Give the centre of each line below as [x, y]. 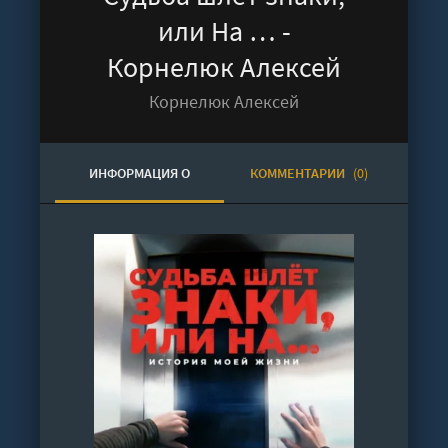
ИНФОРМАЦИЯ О [139, 173]
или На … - [224, 31]
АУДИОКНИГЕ [139, 233]
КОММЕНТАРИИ [298, 173]
